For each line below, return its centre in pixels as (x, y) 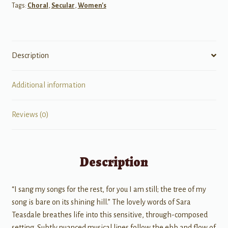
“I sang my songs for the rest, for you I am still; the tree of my (109, 190)
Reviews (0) (30, 114)
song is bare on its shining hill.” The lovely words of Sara (101, 202)
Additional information (48, 85)
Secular (63, 5)
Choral (38, 5)
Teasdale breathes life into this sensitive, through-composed (109, 215)
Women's (92, 5)
